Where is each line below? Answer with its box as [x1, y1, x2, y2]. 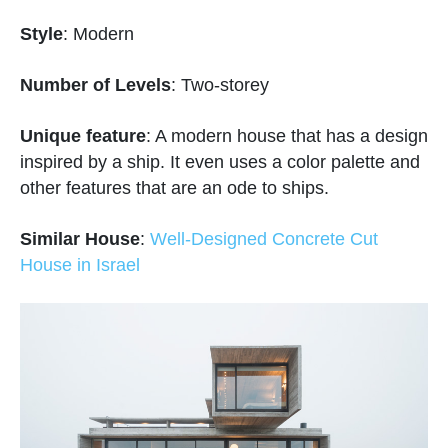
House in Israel [20, 254, 140, 275]
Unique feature [20, 125, 146, 146]
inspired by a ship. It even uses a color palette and [20, 151, 420, 172]
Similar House [20, 228, 140, 249]
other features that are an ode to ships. [20, 177, 329, 198]
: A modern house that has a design [146, 125, 428, 146]
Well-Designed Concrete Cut [150, 228, 378, 249]
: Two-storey [171, 74, 269, 95]
